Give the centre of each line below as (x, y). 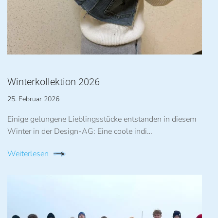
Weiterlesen (28, 154)
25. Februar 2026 (33, 99)
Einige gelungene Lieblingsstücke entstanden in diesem (102, 119)
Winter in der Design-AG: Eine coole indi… (80, 131)
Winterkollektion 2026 (54, 82)
